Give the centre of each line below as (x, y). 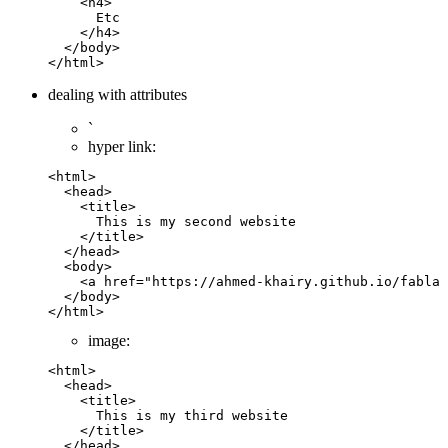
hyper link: (122, 146)
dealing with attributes (117, 94)
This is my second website (172, 221)
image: (109, 340)
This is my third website (168, 415)
